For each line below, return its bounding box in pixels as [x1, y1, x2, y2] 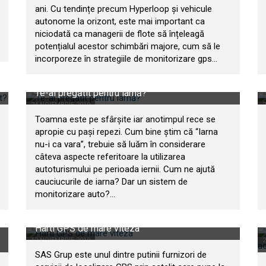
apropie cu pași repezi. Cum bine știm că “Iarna [35, 126, 218, 137]
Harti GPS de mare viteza [35, 223, 140, 234]
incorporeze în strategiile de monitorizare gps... [35, 53, 217, 64]
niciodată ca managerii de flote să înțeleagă [35, 28, 204, 39]
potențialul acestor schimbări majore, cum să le [35, 41, 220, 52]
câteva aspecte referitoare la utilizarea [35, 151, 185, 162]
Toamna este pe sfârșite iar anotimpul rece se [35, 114, 216, 125]
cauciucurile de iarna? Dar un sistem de [35, 176, 188, 187]
